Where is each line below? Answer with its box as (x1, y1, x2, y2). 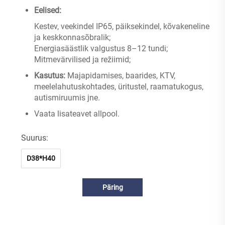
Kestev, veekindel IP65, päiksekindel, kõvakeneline (34, 21, 209, 31)
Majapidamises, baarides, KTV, (67, 70, 175, 80)
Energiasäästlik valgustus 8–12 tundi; (34, 43, 168, 53)
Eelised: (34, 5, 61, 15)
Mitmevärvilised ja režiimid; (34, 54, 131, 64)
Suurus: (21, 133, 48, 143)
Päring (102, 183, 123, 191)
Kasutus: (34, 70, 67, 80)
